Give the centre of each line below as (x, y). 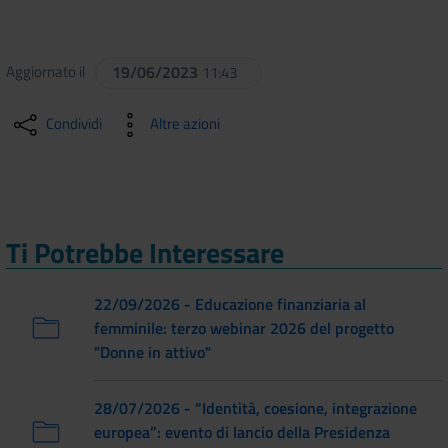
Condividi (74, 123)
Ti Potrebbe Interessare (145, 252)
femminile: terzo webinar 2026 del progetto (244, 327)
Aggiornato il (48, 71)
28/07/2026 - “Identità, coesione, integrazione (255, 407)
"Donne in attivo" (152, 351)
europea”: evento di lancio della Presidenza (242, 431)
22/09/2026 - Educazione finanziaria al (230, 303)
